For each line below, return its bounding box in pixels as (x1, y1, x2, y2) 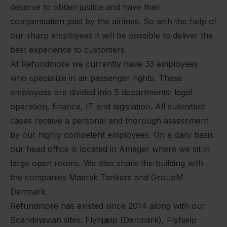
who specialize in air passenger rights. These (10, 73, 182, 84)
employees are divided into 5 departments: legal (10, 87, 192, 98)
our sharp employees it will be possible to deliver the (10, 30, 213, 41)
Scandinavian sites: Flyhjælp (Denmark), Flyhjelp (10, 215, 197, 225)
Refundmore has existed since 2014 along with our (10, 201, 205, 211)
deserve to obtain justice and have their (10, 2, 161, 13)
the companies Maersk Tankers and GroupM (10, 172, 183, 183)
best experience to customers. (10, 45, 127, 55)
